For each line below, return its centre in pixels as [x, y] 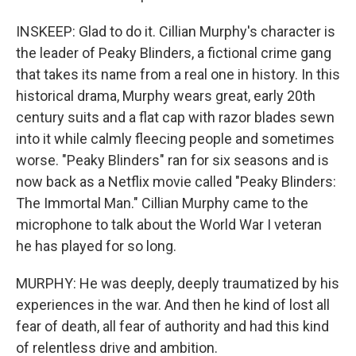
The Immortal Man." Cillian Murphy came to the [162, 203]
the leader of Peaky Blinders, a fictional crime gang [174, 53]
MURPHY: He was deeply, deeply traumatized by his [178, 283]
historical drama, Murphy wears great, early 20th [166, 96]
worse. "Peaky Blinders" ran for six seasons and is [172, 160]
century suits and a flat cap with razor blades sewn [175, 117]
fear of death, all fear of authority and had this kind [172, 326]
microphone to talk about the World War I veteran [169, 224]
